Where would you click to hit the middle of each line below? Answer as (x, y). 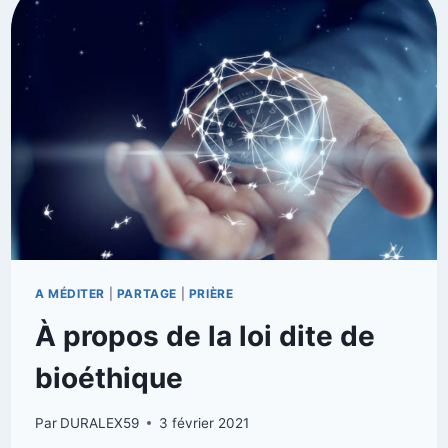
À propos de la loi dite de (204, 336)
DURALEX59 (99, 422)
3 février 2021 (203, 422)
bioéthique (108, 378)
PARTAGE (147, 294)
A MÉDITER (70, 294)
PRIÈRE (211, 294)
